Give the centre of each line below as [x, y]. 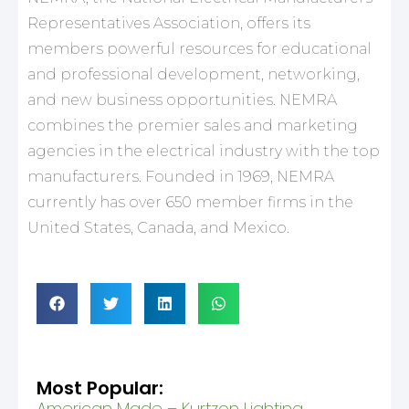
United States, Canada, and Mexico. [158, 227]
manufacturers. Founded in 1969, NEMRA [181, 176]
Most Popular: [100, 388]
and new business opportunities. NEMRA [182, 100]
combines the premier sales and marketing [193, 125]
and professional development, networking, [194, 74]
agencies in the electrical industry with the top [204, 151]
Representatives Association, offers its [169, 23]
